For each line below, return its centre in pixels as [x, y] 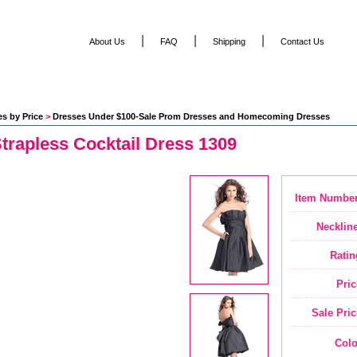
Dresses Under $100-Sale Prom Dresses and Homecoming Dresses [191, 116]
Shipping [229, 41]
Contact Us [302, 41]
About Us [107, 41]
